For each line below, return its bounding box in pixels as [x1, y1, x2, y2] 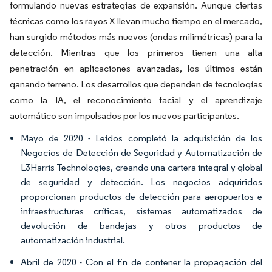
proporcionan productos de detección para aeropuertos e [21, 191, 262, 203]
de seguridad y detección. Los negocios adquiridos [21, 176, 262, 188]
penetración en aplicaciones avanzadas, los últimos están [10, 63, 262, 75]
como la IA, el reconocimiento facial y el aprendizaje [10, 94, 262, 106]
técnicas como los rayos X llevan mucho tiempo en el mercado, [10, 15, 262, 27]
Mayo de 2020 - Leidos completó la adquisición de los [21, 132, 262, 144]
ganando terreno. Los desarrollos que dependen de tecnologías [10, 78, 262, 90]
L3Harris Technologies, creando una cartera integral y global [21, 161, 262, 174]
